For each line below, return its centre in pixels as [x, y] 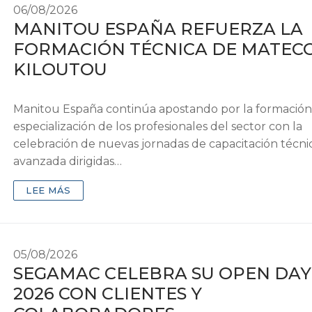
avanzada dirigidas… [68, 162]
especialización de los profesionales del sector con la [158, 127]
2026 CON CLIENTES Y [108, 294]
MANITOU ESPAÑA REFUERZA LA [158, 29]
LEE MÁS [48, 190]
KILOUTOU [61, 70]
